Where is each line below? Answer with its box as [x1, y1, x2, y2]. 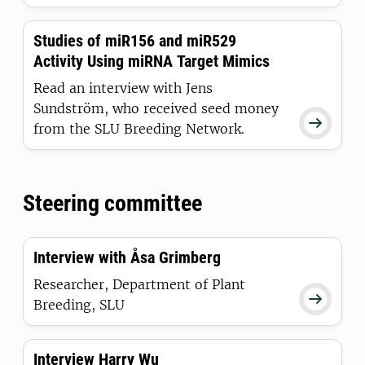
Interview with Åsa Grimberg [33, 248, 221, 267]
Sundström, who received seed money [33, 100, 279, 117]
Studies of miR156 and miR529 [33, 31, 236, 51]
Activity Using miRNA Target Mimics [33, 51, 270, 71]
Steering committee [23, 190, 202, 217]
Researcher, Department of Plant [33, 276, 245, 292]
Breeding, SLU [33, 297, 125, 313]
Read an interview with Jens [33, 80, 213, 96]
